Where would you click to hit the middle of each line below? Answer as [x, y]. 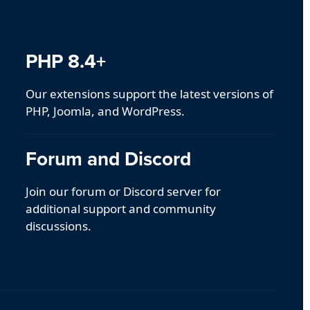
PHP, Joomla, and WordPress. [105, 111]
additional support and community [120, 209]
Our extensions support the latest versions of [149, 94]
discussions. [58, 226]
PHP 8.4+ [65, 61]
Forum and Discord [108, 159]
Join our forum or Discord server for [123, 192]
